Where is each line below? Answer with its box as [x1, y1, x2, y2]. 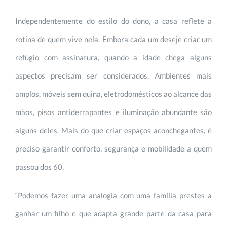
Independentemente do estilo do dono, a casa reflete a [15, 16, 212, 25]
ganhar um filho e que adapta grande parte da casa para [15, 208, 212, 218]
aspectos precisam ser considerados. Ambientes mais [15, 70, 212, 80]
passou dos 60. [15, 162, 64, 171]
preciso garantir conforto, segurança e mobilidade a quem [15, 143, 212, 153]
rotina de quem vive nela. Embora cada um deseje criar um [15, 34, 212, 44]
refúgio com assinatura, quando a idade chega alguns [15, 52, 212, 62]
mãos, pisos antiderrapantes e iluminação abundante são [15, 107, 212, 117]
